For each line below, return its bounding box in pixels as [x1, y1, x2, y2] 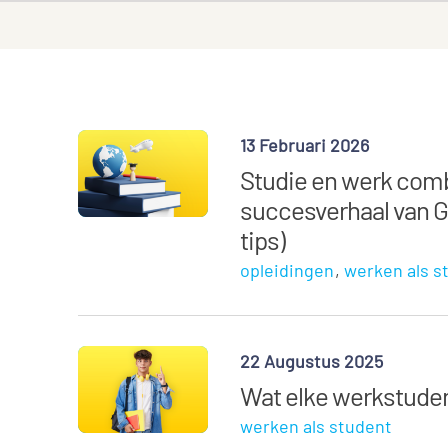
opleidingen [240, 259, 335, 281]
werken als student [240, 415, 393, 437]
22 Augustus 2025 [240, 350, 384, 372]
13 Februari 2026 [240, 134, 370, 156]
